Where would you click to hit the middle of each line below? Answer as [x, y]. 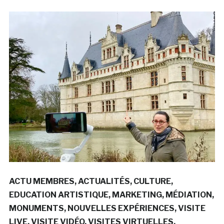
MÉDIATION [188, 194]
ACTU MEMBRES [41, 181]
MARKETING [137, 194]
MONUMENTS [36, 208]
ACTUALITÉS [104, 181]
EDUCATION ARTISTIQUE [58, 194]
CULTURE [152, 181]
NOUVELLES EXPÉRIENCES [121, 208]
